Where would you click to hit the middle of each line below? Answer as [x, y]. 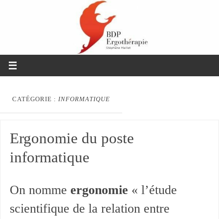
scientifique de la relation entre [89, 209]
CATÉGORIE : [35, 99]
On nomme [40, 190]
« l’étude [152, 190]
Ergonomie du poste [72, 139]
